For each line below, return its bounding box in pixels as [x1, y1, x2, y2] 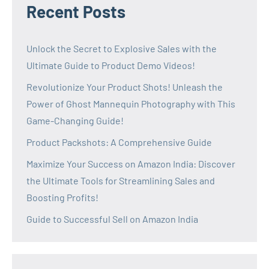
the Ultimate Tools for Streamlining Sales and [26, 174, 215, 186]
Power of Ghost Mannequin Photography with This [26, 97, 235, 109]
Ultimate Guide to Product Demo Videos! [26, 59, 195, 71]
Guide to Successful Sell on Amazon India [26, 213, 198, 225]
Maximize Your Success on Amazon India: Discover [26, 157, 235, 169]
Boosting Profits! [26, 191, 98, 203]
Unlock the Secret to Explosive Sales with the [26, 42, 217, 54]
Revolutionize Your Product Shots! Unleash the [26, 80, 223, 92]
